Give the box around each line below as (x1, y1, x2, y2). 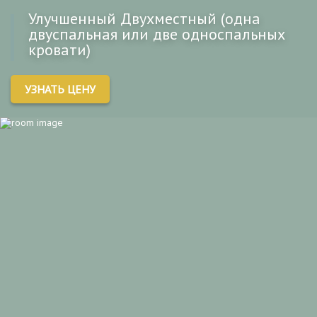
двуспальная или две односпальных (28, 24, 285, 44)
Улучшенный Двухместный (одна (28, 8, 260, 28)
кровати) (28, 40, 91, 59)
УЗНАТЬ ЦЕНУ (25, 82, 96, 96)
